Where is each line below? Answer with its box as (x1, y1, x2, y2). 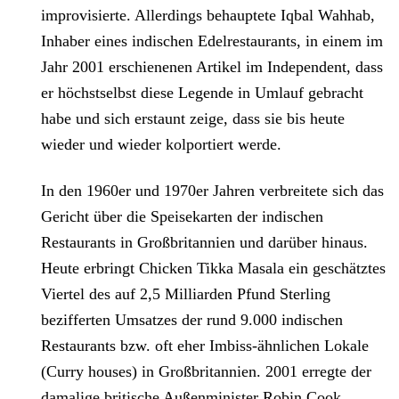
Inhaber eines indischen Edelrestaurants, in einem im (41, 32, 384, 51)
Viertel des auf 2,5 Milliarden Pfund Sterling (41, 285, 331, 304)
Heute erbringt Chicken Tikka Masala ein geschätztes (41, 259, 387, 278)
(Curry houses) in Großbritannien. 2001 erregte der (41, 362, 372, 381)
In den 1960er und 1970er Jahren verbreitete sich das (41, 182, 385, 200)
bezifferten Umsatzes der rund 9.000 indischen (41, 311, 344, 330)
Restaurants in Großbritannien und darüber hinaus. (41, 233, 369, 252)
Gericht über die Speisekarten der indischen (41, 208, 324, 226)
